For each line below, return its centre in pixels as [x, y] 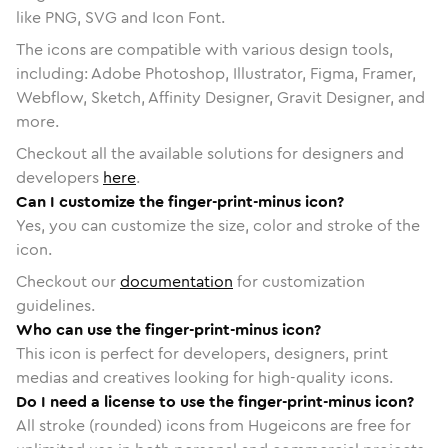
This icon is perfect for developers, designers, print [202, 353]
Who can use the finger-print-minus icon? [168, 329]
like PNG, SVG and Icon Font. [120, 17]
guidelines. [55, 305]
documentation [176, 281]
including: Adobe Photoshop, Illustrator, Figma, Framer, [216, 73]
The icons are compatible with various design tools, [204, 49]
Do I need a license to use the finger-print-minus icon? [215, 401]
